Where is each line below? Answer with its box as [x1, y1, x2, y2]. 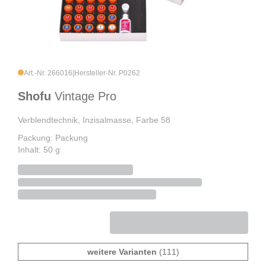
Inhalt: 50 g [18, 145, 60, 155]
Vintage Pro [55, 90, 116, 103]
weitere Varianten [87, 247, 157, 257]
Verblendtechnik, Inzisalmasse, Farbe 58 [18, 115, 170, 125]
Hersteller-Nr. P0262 [74, 69, 140, 78]
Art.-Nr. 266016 [24, 69, 72, 78]
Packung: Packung [18, 133, 88, 143]
